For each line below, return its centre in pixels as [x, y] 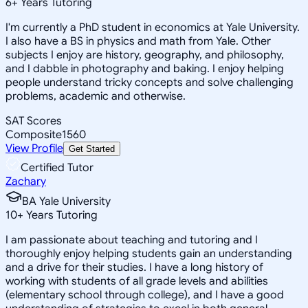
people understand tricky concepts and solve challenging [150, 82]
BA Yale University [66, 201]
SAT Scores [34, 121]
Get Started [92, 148]
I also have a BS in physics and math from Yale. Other [138, 41]
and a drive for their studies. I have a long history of [134, 267]
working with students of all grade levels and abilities [137, 281]
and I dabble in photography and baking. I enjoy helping [145, 68]
